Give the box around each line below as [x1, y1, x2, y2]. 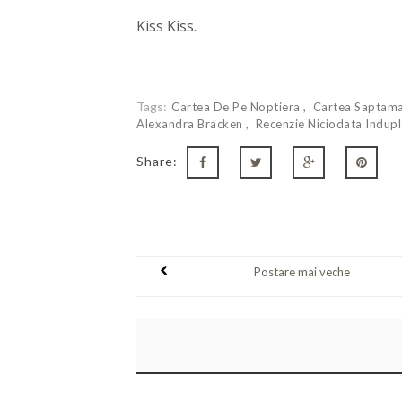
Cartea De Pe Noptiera [171, 100, 303, 115]
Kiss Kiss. [136, 16, 197, 37]
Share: [136, 153, 178, 170]
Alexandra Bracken [136, 117, 246, 132]
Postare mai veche [253, 265, 350, 280]
